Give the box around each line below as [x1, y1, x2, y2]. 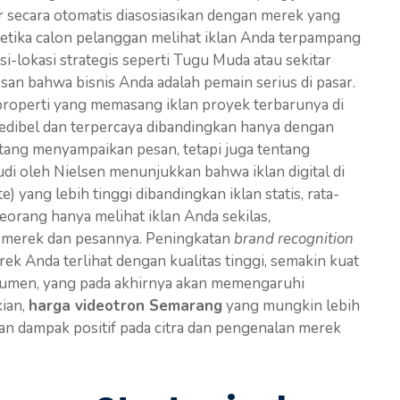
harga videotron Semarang [29, 295, 222, 316]
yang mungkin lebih [222, 295, 360, 316]
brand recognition [234, 228, 354, 249]
